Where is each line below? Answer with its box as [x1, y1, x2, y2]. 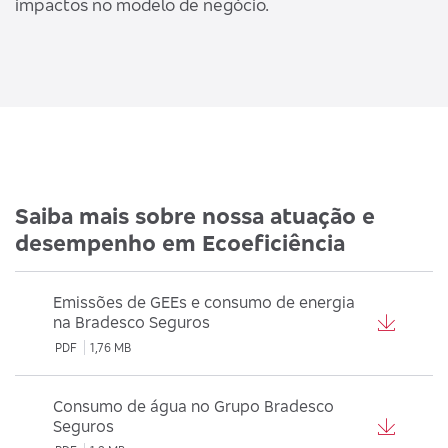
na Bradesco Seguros [52, 312, 210, 333]
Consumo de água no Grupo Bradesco [52, 395, 334, 416]
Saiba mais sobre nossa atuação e [15, 202, 375, 230]
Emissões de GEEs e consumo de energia [52, 292, 355, 313]
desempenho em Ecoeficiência [15, 229, 345, 257]
